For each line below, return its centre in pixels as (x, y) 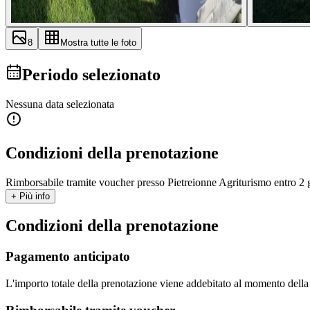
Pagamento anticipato (68, 257)
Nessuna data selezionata (60, 104)
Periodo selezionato (91, 74)
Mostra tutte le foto (98, 42)
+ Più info (30, 196)
